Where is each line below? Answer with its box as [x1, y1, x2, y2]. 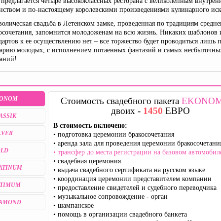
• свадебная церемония [53, 157, 121, 165]
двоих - [110, 106, 143, 116]
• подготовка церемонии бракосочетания [53, 131, 174, 138]
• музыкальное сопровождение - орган [53, 193, 168, 200]
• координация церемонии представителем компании [53, 175, 212, 183]
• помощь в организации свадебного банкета [53, 211, 187, 218]
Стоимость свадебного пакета [61, 96, 182, 106]
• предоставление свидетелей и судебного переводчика [53, 184, 217, 191]
